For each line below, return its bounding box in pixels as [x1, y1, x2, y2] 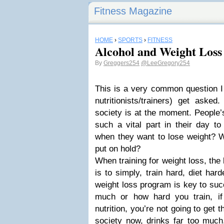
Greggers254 [103, 59, 139, 66]
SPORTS [118, 36, 142, 43]
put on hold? [95, 144, 140, 153]
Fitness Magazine [94, 5, 172, 16]
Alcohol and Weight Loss [95, 42, 222, 60]
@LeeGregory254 [141, 59, 190, 66]
